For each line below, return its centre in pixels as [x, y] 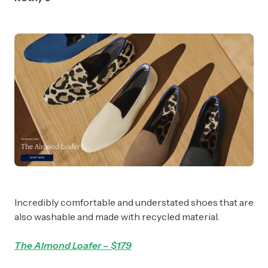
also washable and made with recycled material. [118, 217]
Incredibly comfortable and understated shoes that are [134, 202]
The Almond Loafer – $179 [73, 246]
